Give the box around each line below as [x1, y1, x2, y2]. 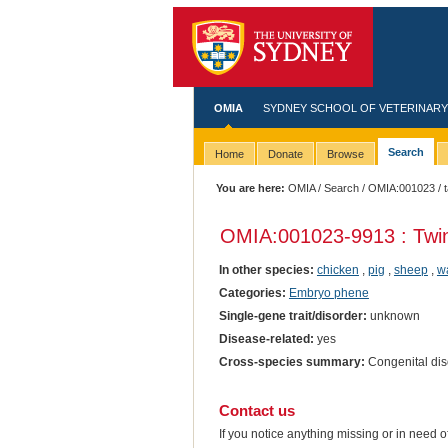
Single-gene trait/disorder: [218, 308, 367, 323]
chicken [316, 262, 359, 277]
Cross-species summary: [218, 354, 365, 369]
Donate [267, 148, 303, 161]
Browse [326, 148, 364, 161]
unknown [366, 308, 420, 323]
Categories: [218, 285, 286, 300]
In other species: [218, 262, 314, 277]
